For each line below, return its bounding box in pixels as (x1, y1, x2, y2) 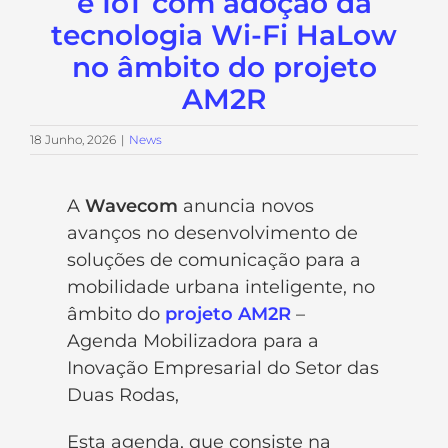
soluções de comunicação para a (67, 248, 362, 271)
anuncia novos (178, 194, 315, 217)
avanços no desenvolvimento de (67, 221, 359, 244)
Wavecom (85, 194, 179, 217)
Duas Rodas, (67, 383, 180, 406)
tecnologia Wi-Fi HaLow (51, 17, 397, 52)
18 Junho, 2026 (30, 131, 116, 147)
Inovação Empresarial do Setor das (67, 356, 380, 379)
